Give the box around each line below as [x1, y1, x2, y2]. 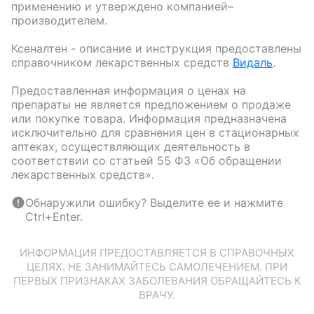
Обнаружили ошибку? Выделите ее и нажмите [25, 195, 283, 210]
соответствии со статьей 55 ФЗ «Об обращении [11, 153, 282, 168]
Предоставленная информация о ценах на [11, 83, 246, 97]
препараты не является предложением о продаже [11, 97, 291, 111]
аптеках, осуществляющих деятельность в [11, 139, 250, 153]
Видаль [233, 55, 273, 69]
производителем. [11, 13, 107, 27]
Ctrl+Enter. [25, 209, 83, 224]
